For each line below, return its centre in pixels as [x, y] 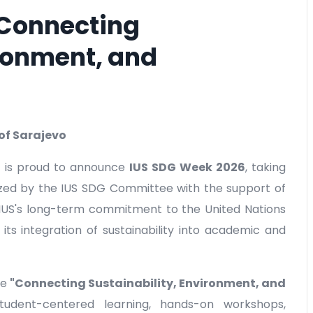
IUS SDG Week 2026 [187, 168]
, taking [265, 168]
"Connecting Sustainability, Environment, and [147, 284]
